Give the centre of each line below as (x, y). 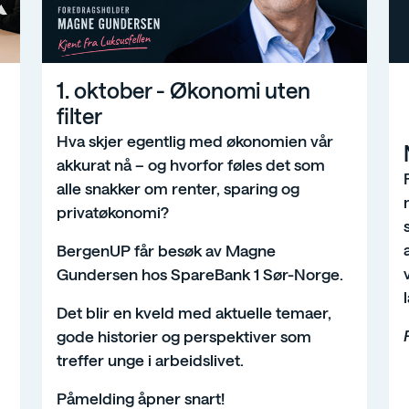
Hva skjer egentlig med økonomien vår (195, 140)
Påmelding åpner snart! (141, 398)
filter (79, 115)
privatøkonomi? (113, 211)
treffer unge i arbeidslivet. (150, 359)
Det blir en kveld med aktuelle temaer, (194, 312)
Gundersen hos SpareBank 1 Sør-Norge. (200, 273)
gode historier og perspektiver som (184, 336)
